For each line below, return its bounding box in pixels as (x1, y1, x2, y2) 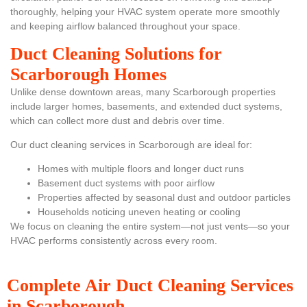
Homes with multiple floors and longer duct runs (38, 163, 244, 175)
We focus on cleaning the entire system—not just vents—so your (10, 221, 290, 232)
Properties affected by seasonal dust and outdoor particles (38, 192, 291, 204)
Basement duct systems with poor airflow (38, 177, 214, 189)
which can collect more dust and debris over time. (10, 114, 225, 126)
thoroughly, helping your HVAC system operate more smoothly (10, 6, 280, 18)
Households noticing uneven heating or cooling (38, 206, 241, 218)
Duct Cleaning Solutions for (10, 43, 222, 64)
